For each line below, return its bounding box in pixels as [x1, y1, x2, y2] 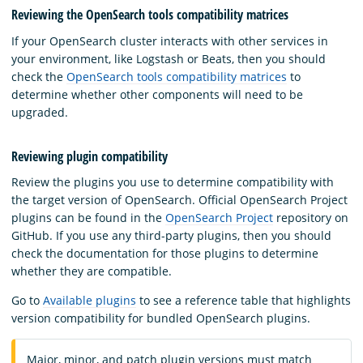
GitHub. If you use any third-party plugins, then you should [11, 228, 331, 244]
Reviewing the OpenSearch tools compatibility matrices [11, 6, 288, 24]
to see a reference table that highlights [136, 293, 351, 309]
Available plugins [43, 293, 136, 309]
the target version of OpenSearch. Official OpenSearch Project [11, 192, 348, 208]
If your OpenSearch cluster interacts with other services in [11, 32, 328, 49]
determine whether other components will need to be [11, 86, 303, 102]
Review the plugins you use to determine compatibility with [11, 174, 334, 190]
